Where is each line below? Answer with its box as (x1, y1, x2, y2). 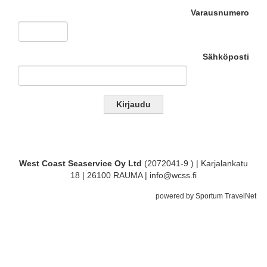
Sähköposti (203, 52, 249, 61)
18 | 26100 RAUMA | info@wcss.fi (70, 170, 197, 180)
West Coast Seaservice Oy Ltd (19, 159, 144, 168)
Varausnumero (191, 8, 249, 17)
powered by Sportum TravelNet (156, 192, 256, 200)
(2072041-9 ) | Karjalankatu (144, 159, 248, 168)
